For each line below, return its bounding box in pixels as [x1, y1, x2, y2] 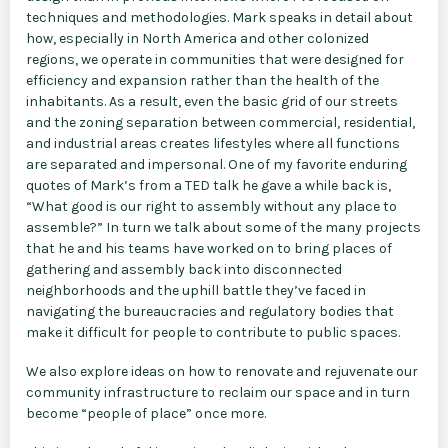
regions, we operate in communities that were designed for [26, 50, 404, 68]
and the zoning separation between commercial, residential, [26, 113, 415, 131]
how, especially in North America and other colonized [26, 29, 369, 47]
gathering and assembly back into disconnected [26, 260, 342, 278]
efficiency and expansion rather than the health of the [26, 71, 379, 89]
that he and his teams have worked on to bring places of [26, 239, 392, 257]
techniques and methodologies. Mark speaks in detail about [26, 8, 413, 26]
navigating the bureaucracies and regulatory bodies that [26, 302, 394, 320]
